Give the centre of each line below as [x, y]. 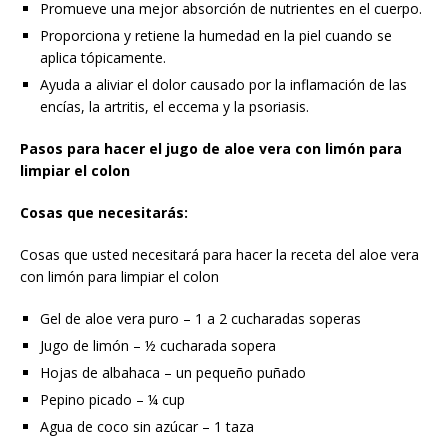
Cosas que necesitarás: [104, 212]
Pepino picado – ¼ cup [112, 399]
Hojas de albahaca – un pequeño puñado [173, 372]
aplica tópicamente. [103, 57]
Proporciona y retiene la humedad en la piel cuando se [216, 35]
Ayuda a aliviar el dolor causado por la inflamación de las [223, 84]
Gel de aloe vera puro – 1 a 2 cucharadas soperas [200, 318]
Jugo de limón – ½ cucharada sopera [158, 345]
